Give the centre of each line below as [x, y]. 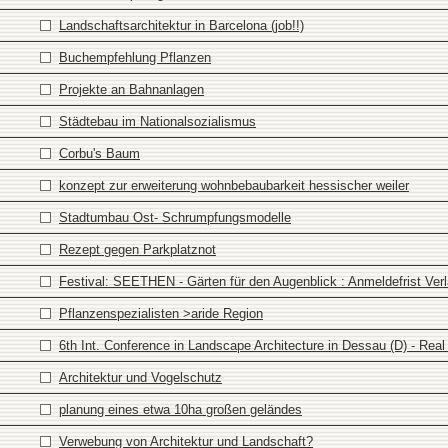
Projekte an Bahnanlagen [131, 89]
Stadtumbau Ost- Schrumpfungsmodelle [175, 217]
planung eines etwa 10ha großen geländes [180, 409]
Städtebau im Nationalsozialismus [157, 121]
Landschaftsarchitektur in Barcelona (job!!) [181, 25]
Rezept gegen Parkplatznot [137, 249]
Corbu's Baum [99, 153]
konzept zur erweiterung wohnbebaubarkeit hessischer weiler [234, 185]
